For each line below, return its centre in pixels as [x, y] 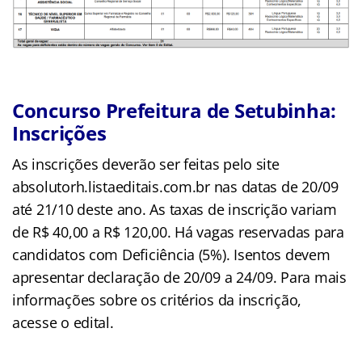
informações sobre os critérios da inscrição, [157, 299]
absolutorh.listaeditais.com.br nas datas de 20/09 [175, 186]
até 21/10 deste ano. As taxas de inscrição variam [175, 209]
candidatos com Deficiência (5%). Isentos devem [171, 254]
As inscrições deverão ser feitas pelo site [146, 164]
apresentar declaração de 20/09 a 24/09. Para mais [179, 277]
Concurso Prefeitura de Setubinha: [175, 110]
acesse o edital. [63, 322]
